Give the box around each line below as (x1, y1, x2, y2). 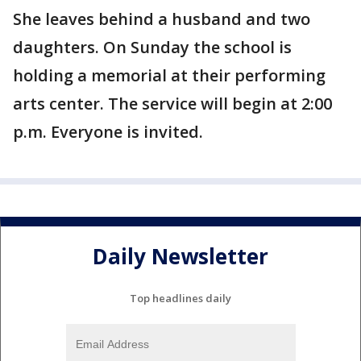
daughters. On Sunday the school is (13, 36, 292, 58)
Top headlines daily (130, 290, 231, 305)
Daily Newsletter (93, 242, 268, 272)
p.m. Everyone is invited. (13, 121, 203, 143)
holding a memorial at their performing (13, 64, 326, 86)
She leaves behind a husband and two (13, 8, 310, 30)
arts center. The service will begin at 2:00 (13, 93, 332, 114)
